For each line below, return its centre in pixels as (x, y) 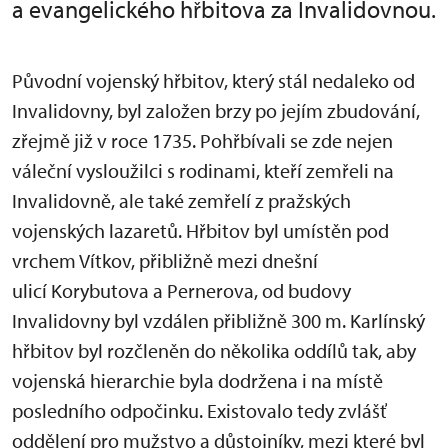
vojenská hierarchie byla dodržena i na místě (197, 381)
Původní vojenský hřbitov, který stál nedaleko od (213, 81)
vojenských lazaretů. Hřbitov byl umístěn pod (200, 231)
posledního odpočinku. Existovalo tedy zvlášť (199, 411)
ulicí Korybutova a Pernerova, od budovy (181, 291)
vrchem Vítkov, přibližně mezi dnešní (165, 261)
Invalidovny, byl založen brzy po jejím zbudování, (216, 111)
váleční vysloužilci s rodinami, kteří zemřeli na (203, 171)
